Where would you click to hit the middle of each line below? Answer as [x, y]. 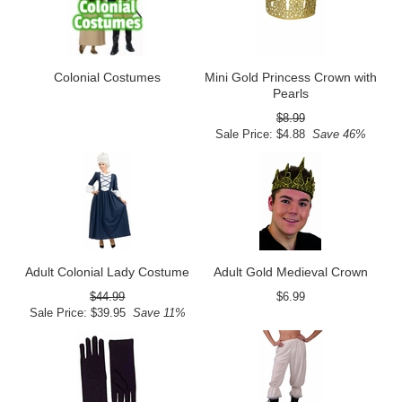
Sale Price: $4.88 [260, 134]
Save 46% [335, 134]
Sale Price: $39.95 [77, 313]
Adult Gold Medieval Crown [290, 272]
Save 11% [155, 313]
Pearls [290, 93]
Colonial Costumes [108, 77]
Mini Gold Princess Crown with [290, 77]
